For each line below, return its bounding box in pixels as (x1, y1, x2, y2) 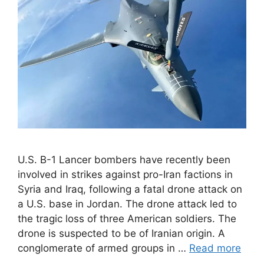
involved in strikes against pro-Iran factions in (18, 169, 233, 181)
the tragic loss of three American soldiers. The (18, 213, 236, 225)
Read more (189, 242, 241, 255)
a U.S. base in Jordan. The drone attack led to (18, 198, 237, 210)
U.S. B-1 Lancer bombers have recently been (18, 154, 230, 166)
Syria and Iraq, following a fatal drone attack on (18, 183, 242, 196)
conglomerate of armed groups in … (18, 242, 189, 255)
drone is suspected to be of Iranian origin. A (18, 227, 225, 240)
